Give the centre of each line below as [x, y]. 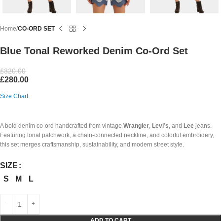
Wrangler [136, 126]
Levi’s [160, 126]
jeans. [203, 126]
